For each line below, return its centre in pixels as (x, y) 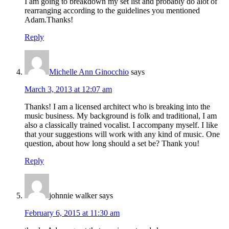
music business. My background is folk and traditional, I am (121, 116)
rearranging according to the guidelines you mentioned (112, 10)
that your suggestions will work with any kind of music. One (122, 134)
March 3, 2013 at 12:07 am (68, 89)
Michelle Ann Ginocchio (89, 72)
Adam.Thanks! (49, 20)
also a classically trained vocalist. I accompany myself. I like (121, 125)
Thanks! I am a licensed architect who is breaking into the (117, 107)
